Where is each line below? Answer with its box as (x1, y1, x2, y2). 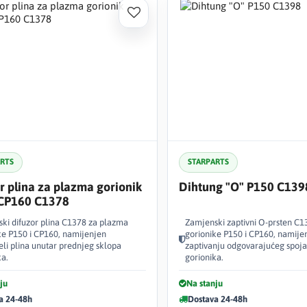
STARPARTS (188, 157, 229, 167)
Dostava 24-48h (188, 293, 247, 304)
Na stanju (186, 278, 223, 288)
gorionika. (185, 251, 223, 262)
